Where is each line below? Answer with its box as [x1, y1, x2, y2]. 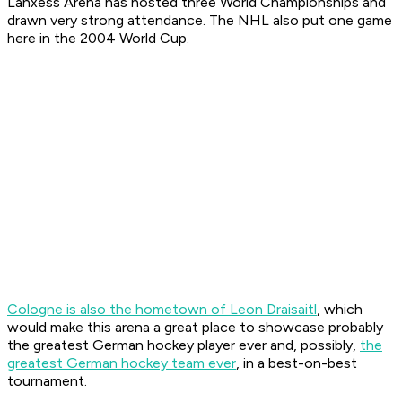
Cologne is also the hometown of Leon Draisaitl [7, 301, 317, 319]
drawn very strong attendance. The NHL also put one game [7, 12, 392, 30]
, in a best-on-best [236, 354, 357, 372]
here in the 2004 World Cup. [7, 30, 189, 48]
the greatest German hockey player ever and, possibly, [7, 336, 360, 354]
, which [317, 301, 363, 319]
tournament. [7, 372, 87, 390]
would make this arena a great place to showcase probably [7, 319, 383, 336]
